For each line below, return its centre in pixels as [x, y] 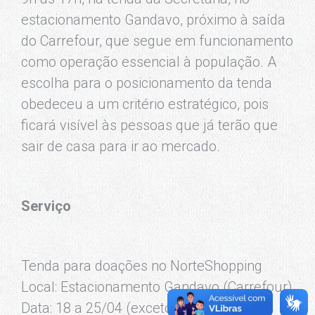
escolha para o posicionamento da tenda [147, 83]
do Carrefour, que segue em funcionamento [157, 41]
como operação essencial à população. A [149, 62]
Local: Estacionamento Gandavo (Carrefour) [157, 287]
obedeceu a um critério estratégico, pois [145, 104]
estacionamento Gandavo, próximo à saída [153, 20]
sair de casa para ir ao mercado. [121, 146]
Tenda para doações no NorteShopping [142, 266]
